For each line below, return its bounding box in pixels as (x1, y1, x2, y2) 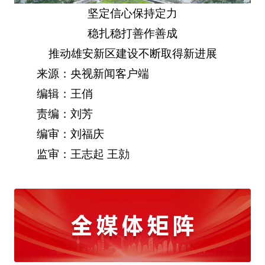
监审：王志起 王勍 (37, 147, 130, 160)
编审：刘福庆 (37, 127, 105, 140)
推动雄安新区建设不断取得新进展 (48, 47, 217, 60)
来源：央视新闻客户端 (37, 67, 150, 80)
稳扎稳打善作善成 (88, 27, 177, 40)
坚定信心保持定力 (88, 7, 177, 20)
